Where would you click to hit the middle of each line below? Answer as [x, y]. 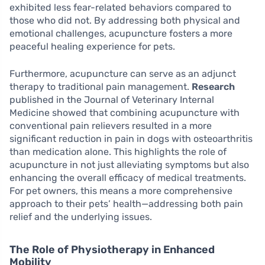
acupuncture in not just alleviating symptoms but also [129, 165]
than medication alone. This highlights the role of [118, 152]
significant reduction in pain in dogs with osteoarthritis [131, 139]
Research [213, 87]
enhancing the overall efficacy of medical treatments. [128, 178]
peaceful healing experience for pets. [92, 47]
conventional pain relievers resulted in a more [111, 126]
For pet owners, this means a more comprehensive [121, 191]
